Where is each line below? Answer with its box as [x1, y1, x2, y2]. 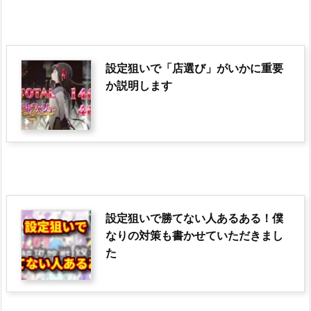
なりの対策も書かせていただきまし [106, 228, 283, 244]
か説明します [106, 77, 172, 93]
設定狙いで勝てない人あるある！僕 [106, 210, 283, 226]
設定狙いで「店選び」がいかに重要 [106, 60, 283, 76]
